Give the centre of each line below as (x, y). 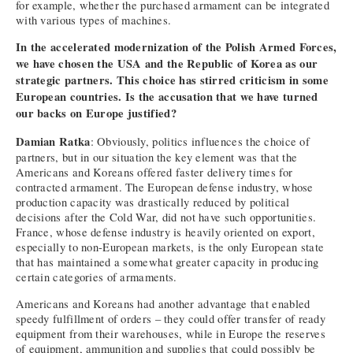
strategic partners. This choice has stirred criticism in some (172, 80)
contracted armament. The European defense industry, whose (165, 187)
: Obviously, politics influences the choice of (200, 141)
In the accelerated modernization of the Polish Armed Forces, (176, 47)
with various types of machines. (94, 20)
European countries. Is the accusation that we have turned (167, 97)
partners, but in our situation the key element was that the (157, 157)
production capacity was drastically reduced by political (153, 202)
